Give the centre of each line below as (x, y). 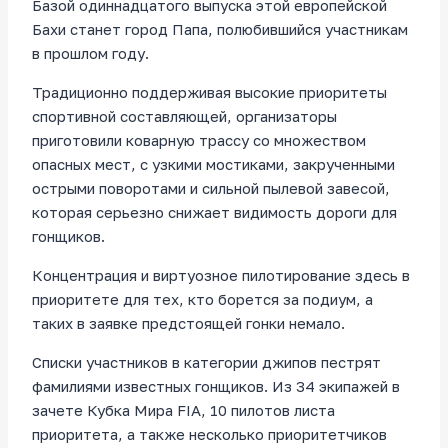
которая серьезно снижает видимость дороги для (214, 212)
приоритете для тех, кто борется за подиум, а (202, 299)
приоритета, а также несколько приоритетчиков (209, 434)
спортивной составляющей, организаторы (184, 116)
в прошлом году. (90, 53)
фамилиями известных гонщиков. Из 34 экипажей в (216, 386)
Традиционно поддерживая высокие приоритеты (209, 92)
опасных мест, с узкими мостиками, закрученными (213, 164)
